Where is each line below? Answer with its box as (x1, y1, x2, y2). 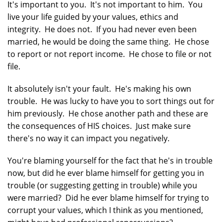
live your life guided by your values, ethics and (7, 11, 178, 22)
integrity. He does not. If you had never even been (7, 23, 197, 35)
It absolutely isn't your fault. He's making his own (7, 83, 191, 94)
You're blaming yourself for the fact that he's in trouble (7, 155, 213, 166)
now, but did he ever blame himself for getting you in (7, 167, 204, 178)
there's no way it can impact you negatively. (7, 132, 171, 144)
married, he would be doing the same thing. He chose (7, 36, 209, 47)
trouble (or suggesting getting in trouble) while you (7, 179, 197, 191)
